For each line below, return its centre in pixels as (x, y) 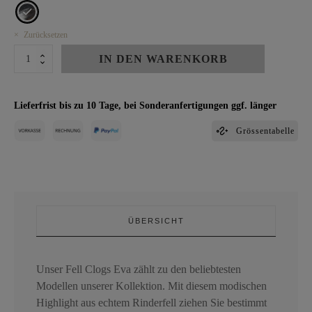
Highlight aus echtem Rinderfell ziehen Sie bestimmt (151, 303)
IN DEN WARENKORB (163, 59)
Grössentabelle (265, 131)
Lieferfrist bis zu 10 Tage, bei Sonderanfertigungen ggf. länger (145, 105)
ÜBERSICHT (156, 221)
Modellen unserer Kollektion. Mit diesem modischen (151, 286)
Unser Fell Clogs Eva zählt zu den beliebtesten (139, 270)
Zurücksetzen (46, 35)
